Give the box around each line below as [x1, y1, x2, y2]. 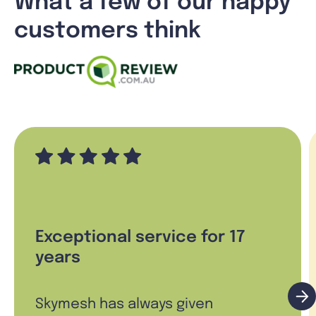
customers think [14, 19, 201, 43]
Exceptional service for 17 [35, 229, 245, 247]
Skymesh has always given [35, 297, 213, 312]
